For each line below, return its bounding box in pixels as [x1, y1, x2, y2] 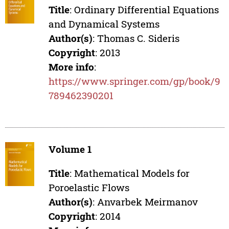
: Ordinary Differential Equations [70, 3, 219, 16]
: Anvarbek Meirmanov [93, 195, 198, 209]
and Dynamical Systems [49, 17, 160, 31]
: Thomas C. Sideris [93, 32, 180, 45]
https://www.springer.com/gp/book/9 [49, 75, 221, 88]
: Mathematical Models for [70, 167, 190, 180]
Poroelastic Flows [49, 181, 130, 194]
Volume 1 [49, 143, 92, 156]
